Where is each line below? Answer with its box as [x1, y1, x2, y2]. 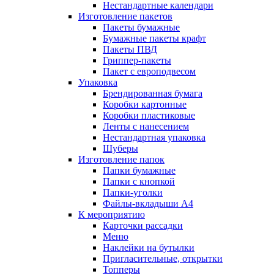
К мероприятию [78, 209, 145, 220]
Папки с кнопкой [103, 176, 175, 187]
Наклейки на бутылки [103, 242, 194, 253]
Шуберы [103, 143, 138, 154]
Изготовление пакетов [78, 11, 172, 22]
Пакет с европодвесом [103, 66, 196, 77]
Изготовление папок [78, 154, 165, 165]
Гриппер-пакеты [103, 55, 171, 66]
